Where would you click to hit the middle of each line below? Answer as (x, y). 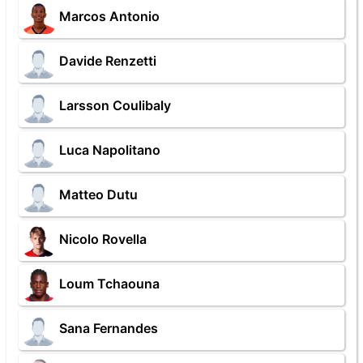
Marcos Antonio (109, 17)
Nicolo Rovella (103, 239)
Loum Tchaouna (109, 284)
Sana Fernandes (109, 329)
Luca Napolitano (110, 150)
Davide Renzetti (108, 61)
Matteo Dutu (98, 195)
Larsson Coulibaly (115, 106)
